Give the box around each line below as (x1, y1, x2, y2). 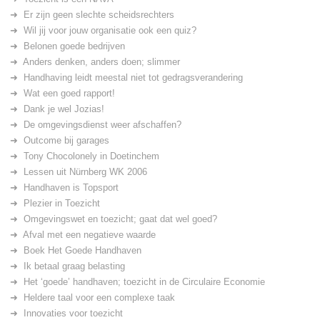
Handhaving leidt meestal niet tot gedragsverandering (24, 72, 243, 84)
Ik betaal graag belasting (24, 261, 125, 272)
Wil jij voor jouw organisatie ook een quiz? (24, 25, 196, 36)
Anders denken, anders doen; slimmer (23, 56, 180, 68)
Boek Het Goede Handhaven (24, 245, 141, 256)
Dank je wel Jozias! (24, 104, 104, 115)
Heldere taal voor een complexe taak (24, 292, 175, 304)
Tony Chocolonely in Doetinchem (24, 151, 159, 162)
